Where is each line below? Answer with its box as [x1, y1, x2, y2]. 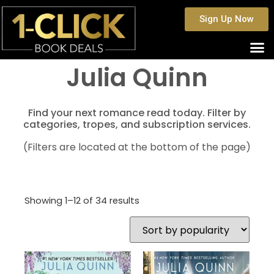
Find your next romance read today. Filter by [28, 105, 246, 120]
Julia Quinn [66, 60, 208, 95]
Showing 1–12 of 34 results [24, 194, 139, 207]
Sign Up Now [199, 13, 254, 24]
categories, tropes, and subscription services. [23, 117, 251, 131]
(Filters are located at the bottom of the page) [23, 139, 251, 154]
